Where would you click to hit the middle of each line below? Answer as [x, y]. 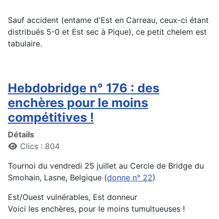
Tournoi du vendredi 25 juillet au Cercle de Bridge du [106, 166]
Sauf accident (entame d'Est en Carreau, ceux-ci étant [108, 20]
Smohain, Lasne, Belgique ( [57, 178]
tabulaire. [25, 44]
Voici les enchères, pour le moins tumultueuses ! [96, 209]
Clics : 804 [40, 146]
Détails [21, 135]
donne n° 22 [130, 178]
